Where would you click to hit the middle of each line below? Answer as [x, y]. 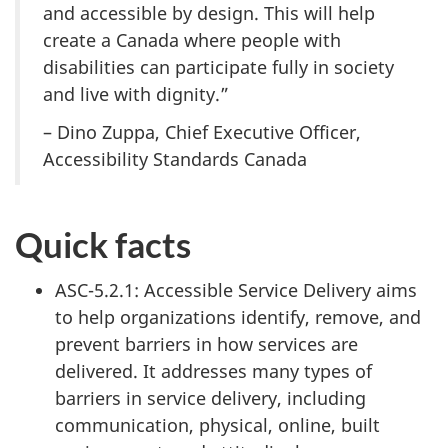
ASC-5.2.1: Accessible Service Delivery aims [236, 290]
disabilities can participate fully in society [218, 66]
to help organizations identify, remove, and [238, 317]
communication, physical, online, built [217, 425]
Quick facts [103, 243]
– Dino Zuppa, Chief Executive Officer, [202, 132]
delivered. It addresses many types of [213, 371]
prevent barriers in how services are [206, 344]
